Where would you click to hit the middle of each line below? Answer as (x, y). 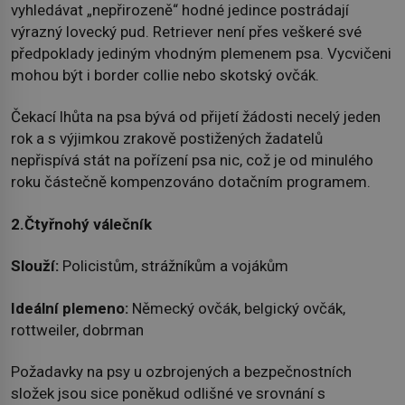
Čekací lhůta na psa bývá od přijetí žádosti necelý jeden (196, 117)
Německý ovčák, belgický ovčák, (239, 308)
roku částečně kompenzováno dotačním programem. (191, 182)
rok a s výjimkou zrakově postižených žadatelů (167, 139)
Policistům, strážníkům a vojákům (175, 266)
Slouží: (37, 266)
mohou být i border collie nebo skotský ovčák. (165, 75)
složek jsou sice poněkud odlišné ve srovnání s (168, 393)
